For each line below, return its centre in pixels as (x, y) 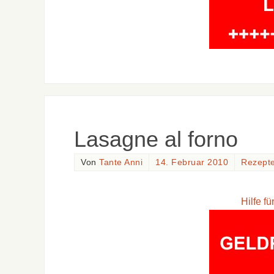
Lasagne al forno (156, 139)
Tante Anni (121, 163)
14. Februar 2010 (192, 163)
